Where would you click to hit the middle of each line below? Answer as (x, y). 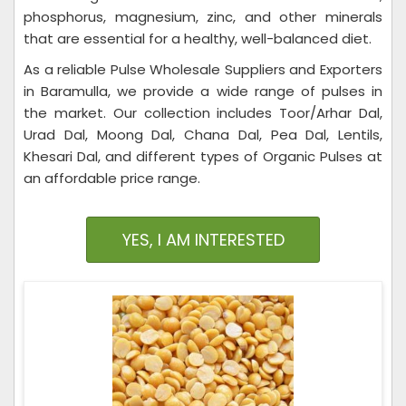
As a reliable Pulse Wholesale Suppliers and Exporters (203, 69)
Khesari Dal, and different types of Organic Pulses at (203, 156)
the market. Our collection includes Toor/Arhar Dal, (203, 113)
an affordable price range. (112, 178)
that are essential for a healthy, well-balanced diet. (198, 39)
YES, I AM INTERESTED (203, 240)
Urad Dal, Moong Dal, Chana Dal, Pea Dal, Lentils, (203, 135)
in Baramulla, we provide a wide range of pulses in (203, 91)
